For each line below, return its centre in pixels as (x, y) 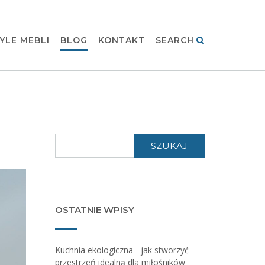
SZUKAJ (169, 146)
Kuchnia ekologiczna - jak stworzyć (122, 250)
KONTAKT (122, 40)
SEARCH (175, 40)
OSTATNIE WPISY (94, 210)
